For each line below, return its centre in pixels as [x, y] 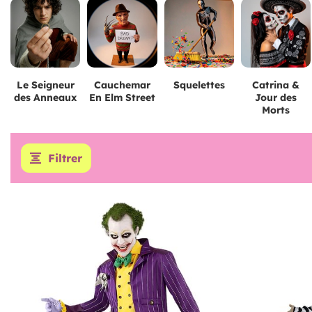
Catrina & [276, 85]
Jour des [276, 97]
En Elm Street [122, 97]
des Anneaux [46, 97]
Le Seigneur [45, 85]
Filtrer [65, 158]
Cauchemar [122, 85]
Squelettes [199, 85]
